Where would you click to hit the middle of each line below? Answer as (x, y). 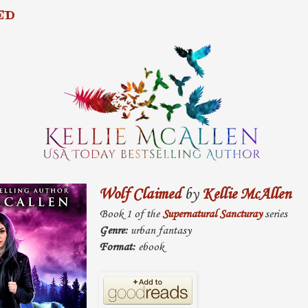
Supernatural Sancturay (212, 214)
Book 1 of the (130, 214)
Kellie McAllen (246, 195)
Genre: (113, 231)
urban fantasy (159, 231)
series (274, 214)
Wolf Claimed (140, 195)
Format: (117, 247)
